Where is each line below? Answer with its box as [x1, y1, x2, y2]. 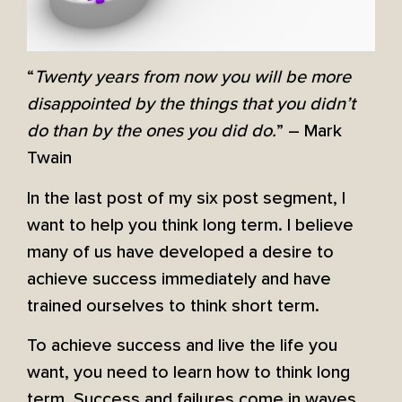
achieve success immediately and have [27, 267, 331, 290]
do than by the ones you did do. [27, 120, 276, 143]
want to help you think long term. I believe [27, 214, 354, 236]
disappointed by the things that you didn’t [27, 93, 355, 116]
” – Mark [276, 120, 342, 143]
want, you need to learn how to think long [27, 362, 350, 384]
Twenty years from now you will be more [34, 66, 351, 89]
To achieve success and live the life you [27, 335, 337, 357]
